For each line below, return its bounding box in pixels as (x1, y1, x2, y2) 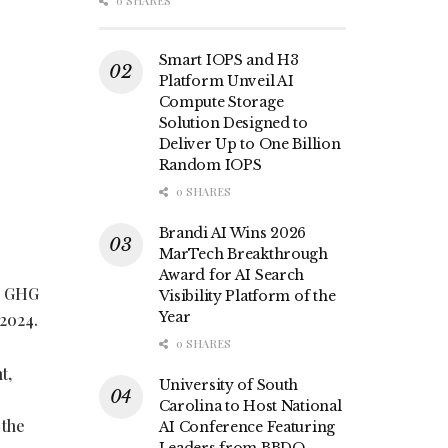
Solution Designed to (158, 114, 308, 133)
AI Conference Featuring (158, 418, 336, 437)
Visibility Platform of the (158, 287, 336, 306)
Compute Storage (158, 93, 284, 112)
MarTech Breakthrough (158, 245, 328, 264)
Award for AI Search (158, 266, 305, 285)
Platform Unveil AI (158, 72, 294, 91)
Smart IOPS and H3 (158, 51, 299, 70)
